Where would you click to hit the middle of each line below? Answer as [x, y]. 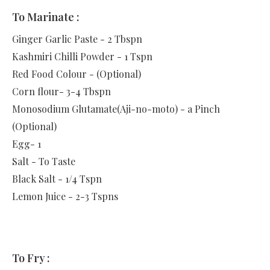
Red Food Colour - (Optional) [77, 74]
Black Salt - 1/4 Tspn [57, 179]
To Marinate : [46, 17]
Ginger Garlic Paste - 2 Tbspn [77, 39]
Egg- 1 [27, 144]
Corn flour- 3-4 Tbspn [61, 92]
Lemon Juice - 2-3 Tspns [65, 196]
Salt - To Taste [44, 162]
